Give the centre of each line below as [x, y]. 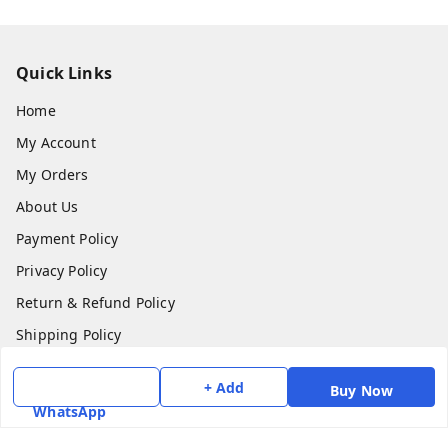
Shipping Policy [69, 334]
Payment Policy [67, 238]
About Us [47, 206]
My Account [56, 142]
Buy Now [362, 390]
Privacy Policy [62, 270]
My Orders [52, 174]
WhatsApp [70, 411]
